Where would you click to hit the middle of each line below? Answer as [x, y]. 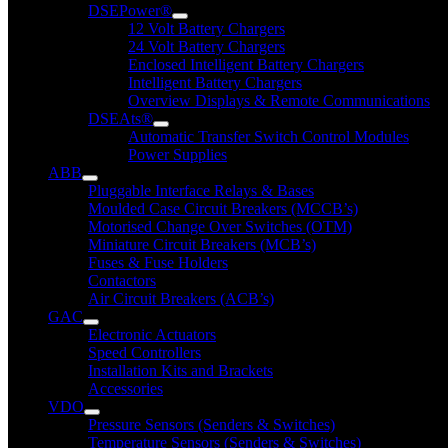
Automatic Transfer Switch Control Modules [268, 136]
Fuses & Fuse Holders [158, 262]
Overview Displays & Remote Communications [279, 100]
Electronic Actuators [152, 334]
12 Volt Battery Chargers [206, 28]
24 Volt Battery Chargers [206, 46]
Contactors [122, 280]
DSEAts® [120, 118]
